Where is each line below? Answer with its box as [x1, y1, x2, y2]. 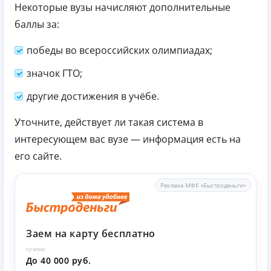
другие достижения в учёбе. [27, 89, 159, 103]
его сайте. [15, 149, 62, 163]
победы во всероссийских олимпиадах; [27, 43, 212, 57]
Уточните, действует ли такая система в [15, 115, 203, 129]
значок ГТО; [27, 66, 82, 80]
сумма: [26, 244, 47, 253]
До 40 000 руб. [26, 254, 91, 266]
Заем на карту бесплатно [26, 226, 155, 240]
